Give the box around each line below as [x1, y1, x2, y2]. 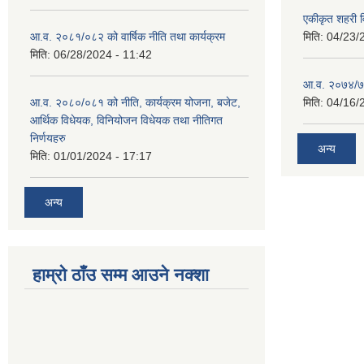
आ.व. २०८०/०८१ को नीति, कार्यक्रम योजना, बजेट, [30, 96, 240, 110]
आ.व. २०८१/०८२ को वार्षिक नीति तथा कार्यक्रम [30, 30, 225, 44]
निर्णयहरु [30, 132, 66, 145]
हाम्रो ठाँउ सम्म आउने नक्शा [32, 264, 209, 285]
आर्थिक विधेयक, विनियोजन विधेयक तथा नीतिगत [30, 114, 223, 128]
